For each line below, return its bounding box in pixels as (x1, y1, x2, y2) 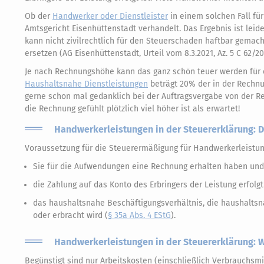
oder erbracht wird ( (33, 210, 108, 220)
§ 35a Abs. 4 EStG (108, 210, 171, 220)
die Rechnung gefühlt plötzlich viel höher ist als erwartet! (25, 103, 240, 114)
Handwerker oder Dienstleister (52, 11, 168, 21)
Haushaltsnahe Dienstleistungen (25, 78, 148, 89)
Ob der (25, 11, 52, 21)
